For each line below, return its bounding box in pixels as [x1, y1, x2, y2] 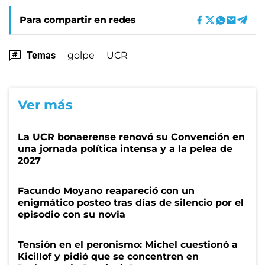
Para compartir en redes [20, 14, 136, 25]
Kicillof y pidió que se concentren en [18, 250, 199, 262]
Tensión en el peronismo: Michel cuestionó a [18, 238, 238, 250]
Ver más [18, 96, 73, 113]
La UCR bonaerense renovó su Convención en [18, 131, 245, 143]
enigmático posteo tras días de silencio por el [18, 196, 244, 208]
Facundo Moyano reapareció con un [18, 185, 195, 196]
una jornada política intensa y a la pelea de [18, 143, 232, 154]
